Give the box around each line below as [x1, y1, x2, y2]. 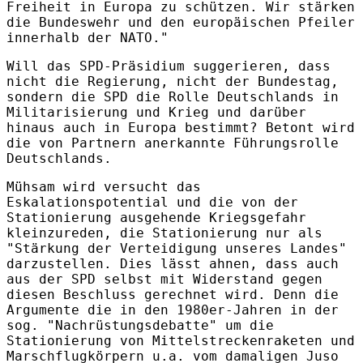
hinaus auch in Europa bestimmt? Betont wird [6, 119, 355, 135]
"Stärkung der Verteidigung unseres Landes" [6, 240, 347, 256]
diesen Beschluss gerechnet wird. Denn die [6, 286, 339, 302]
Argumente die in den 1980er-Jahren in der [6, 301, 339, 318]
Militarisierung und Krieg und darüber [6, 104, 306, 120]
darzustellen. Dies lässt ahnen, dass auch [6, 255, 339, 271]
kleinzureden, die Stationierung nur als [6, 224, 322, 241]
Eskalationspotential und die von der [6, 194, 298, 210]
